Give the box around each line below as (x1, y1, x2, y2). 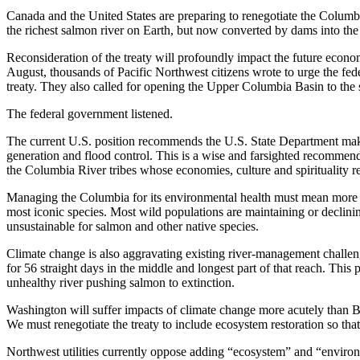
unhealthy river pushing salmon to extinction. (6, 275, 235, 289)
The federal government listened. (6, 106, 173, 121)
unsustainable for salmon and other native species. (6, 219, 259, 233)
